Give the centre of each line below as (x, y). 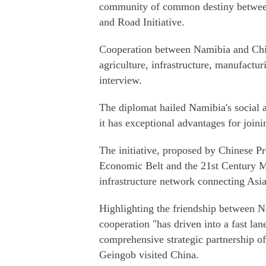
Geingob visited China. (149, 255)
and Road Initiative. (142, 22)
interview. (121, 80)
